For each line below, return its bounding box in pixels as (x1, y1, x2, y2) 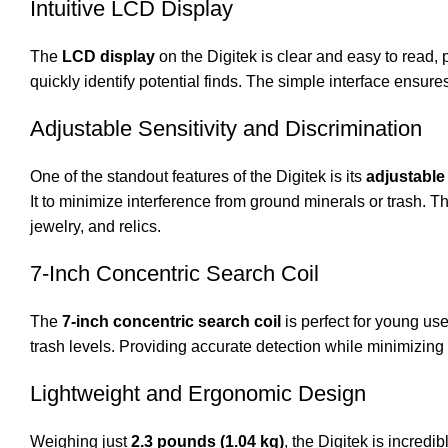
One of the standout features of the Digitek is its (30, 168, 366, 186)
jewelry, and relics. (30, 218, 161, 236)
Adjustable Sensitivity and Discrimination (30, 116, 422, 142)
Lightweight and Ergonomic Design (30, 381, 366, 407)
